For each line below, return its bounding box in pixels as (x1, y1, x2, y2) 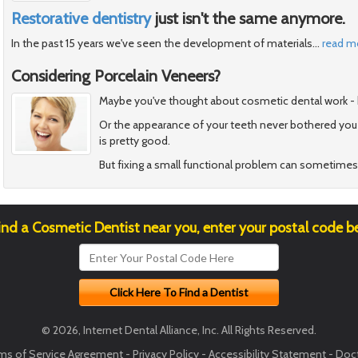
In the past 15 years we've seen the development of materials (11, 36, 312, 51)
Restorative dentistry (11, 9, 151, 29)
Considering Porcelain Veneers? (11, 66, 221, 86)
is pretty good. (99, 133, 170, 149)
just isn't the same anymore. (151, 9, 345, 29)
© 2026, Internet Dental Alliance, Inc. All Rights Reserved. (42, 323, 316, 338)
